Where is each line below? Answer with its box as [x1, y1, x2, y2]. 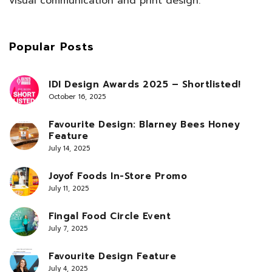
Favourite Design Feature [49, 249, 176, 263]
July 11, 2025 [49, 183, 89, 194]
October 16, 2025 [49, 91, 106, 102]
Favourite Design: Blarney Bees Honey [49, 117, 240, 131]
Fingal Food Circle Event [49, 209, 171, 223]
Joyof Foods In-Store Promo [49, 169, 187, 183]
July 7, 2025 [49, 223, 87, 234]
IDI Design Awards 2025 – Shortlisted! [49, 77, 241, 91]
